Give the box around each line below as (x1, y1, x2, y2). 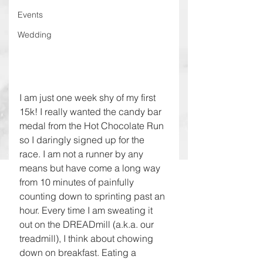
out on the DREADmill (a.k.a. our (19, 218, 156, 230)
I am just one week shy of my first (19, 92, 158, 103)
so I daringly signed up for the (19, 134, 147, 146)
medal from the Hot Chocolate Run (19, 120, 166, 131)
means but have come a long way (19, 162, 163, 174)
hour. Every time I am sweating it (19, 204, 155, 216)
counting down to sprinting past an (19, 190, 167, 202)
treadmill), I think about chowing (19, 232, 156, 244)
